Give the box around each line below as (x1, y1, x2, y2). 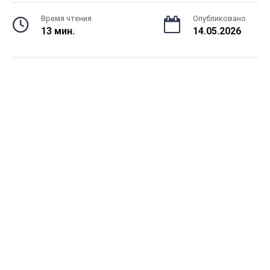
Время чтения (41, 14, 92, 23)
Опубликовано (193, 14, 246, 23)
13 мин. (41, 25, 75, 37)
